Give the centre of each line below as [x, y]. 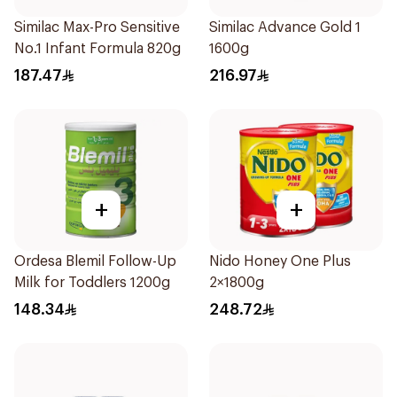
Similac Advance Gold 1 [285, 27]
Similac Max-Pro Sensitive [97, 27]
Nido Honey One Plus [280, 261]
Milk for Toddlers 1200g [92, 283]
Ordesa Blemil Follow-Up [95, 261]
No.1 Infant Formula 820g [97, 49]
